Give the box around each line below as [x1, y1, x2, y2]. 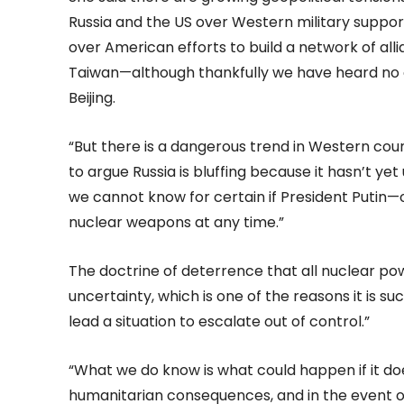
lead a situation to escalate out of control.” [69, 311, 370, 332]
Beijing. [69, 87, 115, 108]
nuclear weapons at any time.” [69, 212, 284, 233]
